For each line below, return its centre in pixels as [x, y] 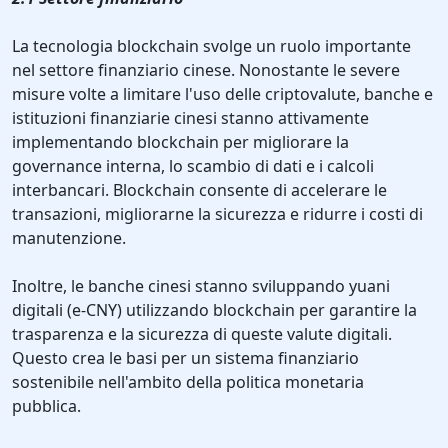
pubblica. [46, 406]
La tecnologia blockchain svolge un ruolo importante [211, 46]
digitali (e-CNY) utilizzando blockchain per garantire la [214, 310]
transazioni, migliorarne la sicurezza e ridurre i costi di [217, 214]
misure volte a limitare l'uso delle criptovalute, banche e [222, 94]
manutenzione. [69, 238]
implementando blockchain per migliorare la [180, 142]
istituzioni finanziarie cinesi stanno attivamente [190, 118]
